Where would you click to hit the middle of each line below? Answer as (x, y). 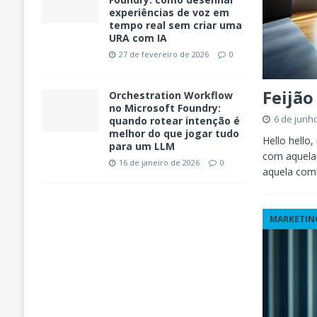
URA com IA (138, 38)
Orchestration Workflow (171, 96)
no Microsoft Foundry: (165, 108)
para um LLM (142, 146)
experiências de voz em (169, 13)
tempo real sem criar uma (175, 25)
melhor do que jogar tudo (174, 134)
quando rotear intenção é (174, 121)
